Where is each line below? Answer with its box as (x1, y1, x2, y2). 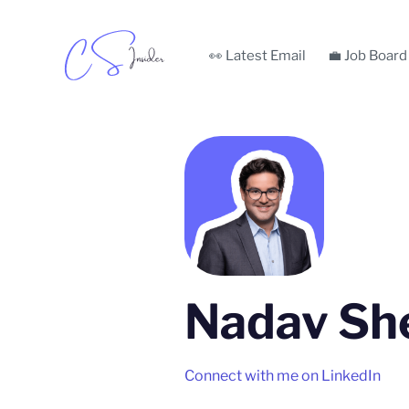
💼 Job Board (328, 47, 407, 64)
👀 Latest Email (209, 47, 306, 64)
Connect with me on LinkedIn (184, 367, 381, 384)
